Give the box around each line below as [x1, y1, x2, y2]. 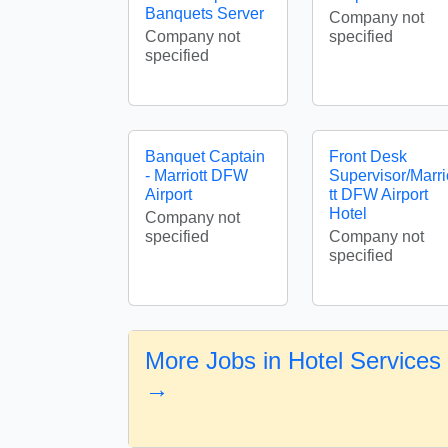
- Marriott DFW [145, 167, 248, 184]
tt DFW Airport [329, 186, 428, 203]
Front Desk [329, 148, 407, 165]
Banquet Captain [145, 148, 265, 165]
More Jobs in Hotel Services [145, 347, 441, 374]
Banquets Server [145, 5, 264, 22]
